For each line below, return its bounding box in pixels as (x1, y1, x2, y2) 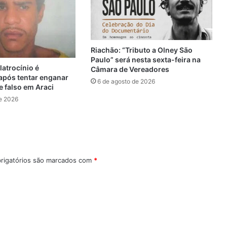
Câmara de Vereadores (90, 64, 169, 73)
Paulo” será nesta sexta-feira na (90, 55, 201, 64)
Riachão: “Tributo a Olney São (90, 45, 193, 54)
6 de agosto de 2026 (97, 77, 155, 85)
